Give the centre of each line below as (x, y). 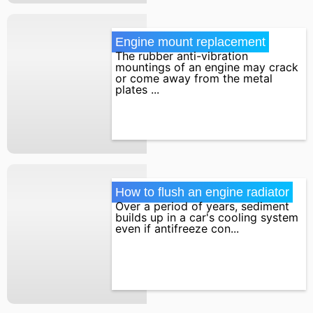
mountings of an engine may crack (207, 67)
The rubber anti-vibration (182, 56)
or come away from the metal (194, 78)
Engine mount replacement (190, 42)
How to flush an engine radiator (202, 192)
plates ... (137, 89)
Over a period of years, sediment (202, 206)
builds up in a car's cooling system (207, 217)
